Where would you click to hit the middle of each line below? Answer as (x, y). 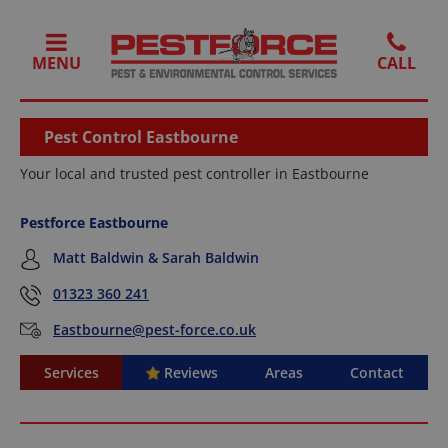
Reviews (188, 373)
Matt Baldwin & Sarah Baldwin (154, 258)
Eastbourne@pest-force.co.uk (154, 329)
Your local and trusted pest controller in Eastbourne (194, 174)
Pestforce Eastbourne (94, 223)
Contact (377, 373)
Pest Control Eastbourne (141, 137)
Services (71, 373)
